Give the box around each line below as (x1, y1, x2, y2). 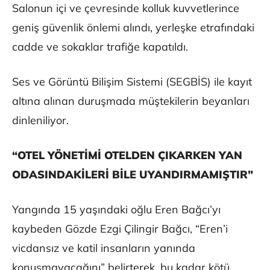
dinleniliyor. (12, 113, 69, 128)
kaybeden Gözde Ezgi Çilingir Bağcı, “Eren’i (12, 222, 228, 236)
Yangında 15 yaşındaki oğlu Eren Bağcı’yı (12, 202, 221, 217)
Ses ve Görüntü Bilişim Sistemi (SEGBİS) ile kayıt (12, 75, 252, 89)
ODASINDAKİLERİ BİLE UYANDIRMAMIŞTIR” (12, 168, 253, 182)
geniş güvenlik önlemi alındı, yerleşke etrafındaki (12, 20, 254, 35)
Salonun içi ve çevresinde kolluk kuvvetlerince (12, 1, 239, 16)
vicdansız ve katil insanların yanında (12, 241, 195, 256)
